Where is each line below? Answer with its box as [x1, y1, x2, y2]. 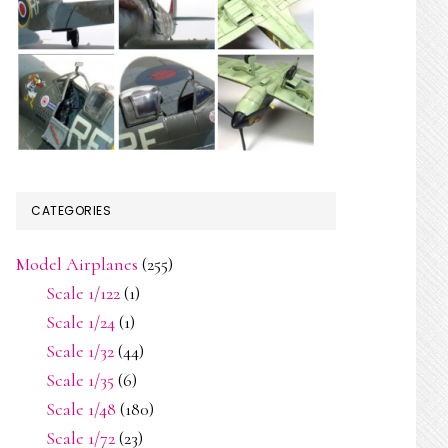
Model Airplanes [16, 253, 138, 275]
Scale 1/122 [46, 282, 120, 304]
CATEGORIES [31, 202, 111, 219]
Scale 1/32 [46, 340, 114, 362]
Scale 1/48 [46, 398, 116, 420]
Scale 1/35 [46, 369, 114, 391]
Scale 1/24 [46, 311, 115, 333]
